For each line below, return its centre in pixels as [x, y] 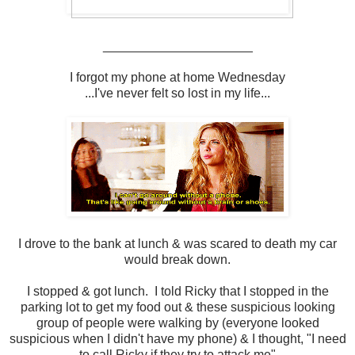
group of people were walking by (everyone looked [177, 323]
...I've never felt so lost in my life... [177, 93]
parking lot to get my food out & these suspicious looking [177, 307]
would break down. [177, 259]
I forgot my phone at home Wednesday [177, 77]
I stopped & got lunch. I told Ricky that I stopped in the [177, 291]
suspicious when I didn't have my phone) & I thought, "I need [177, 338]
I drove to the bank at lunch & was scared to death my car [177, 243]
